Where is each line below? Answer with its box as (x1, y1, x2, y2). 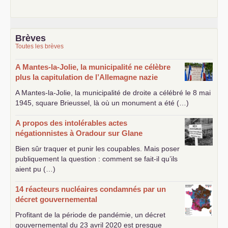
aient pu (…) (15, 164, 55, 173)
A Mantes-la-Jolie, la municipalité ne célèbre (15, 62, 170, 71)
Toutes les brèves (15, 42, 64, 50)
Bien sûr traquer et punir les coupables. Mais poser (15, 144, 180, 153)
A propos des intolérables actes (15, 118, 127, 127)
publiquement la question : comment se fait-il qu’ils (15, 154, 178, 163)
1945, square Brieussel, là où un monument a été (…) (15, 98, 189, 107)
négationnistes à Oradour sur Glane (15, 128, 142, 137)
